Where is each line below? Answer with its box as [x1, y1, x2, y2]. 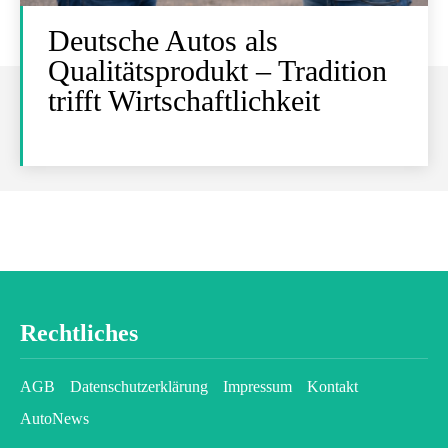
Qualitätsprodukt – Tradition [48, 54, 387, 87]
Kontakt [307, 378, 358, 395]
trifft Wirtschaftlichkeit [48, 84, 320, 117]
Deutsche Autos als [48, 24, 278, 57]
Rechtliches [20, 320, 138, 346]
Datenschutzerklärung [70, 378, 208, 395]
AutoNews [20, 410, 89, 427]
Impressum [223, 378, 292, 395]
